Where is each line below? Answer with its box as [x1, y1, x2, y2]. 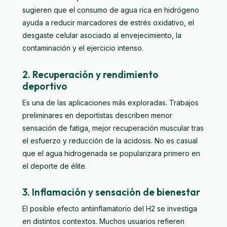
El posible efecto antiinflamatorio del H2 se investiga [22, 204, 197, 213]
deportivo [22, 80, 67, 92]
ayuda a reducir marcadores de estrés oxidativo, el [22, 18, 194, 27]
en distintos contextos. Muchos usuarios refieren [22, 217, 184, 226]
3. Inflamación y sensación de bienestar [22, 186, 200, 199]
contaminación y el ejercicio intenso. [22, 43, 143, 52]
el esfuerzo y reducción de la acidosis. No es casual [22, 136, 198, 145]
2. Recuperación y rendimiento [22, 68, 159, 81]
